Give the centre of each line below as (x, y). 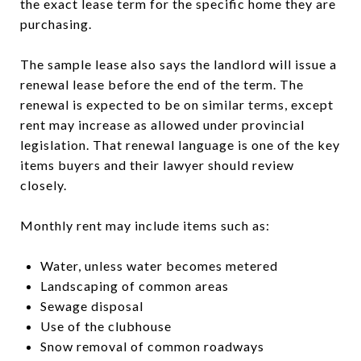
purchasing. (56, 23)
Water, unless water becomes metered (159, 265)
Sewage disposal (91, 305)
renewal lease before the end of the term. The (162, 84)
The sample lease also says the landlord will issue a (178, 64)
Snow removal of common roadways (152, 346)
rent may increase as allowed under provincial (162, 124)
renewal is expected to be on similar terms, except (177, 104)
